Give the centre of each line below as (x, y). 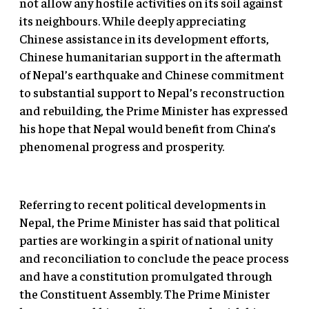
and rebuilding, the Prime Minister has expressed (154, 110)
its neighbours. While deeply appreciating (132, 21)
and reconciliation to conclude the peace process (154, 258)
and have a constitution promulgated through (146, 276)
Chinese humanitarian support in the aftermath (150, 57)
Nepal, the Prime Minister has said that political (150, 222)
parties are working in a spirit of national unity (146, 240)
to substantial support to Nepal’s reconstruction (152, 92)
